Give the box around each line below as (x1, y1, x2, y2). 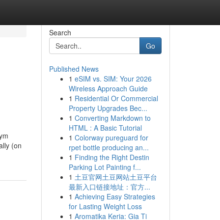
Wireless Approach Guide (68, 83, 148, 93)
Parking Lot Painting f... (68, 162, 141, 172)
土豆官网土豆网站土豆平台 (74, 172, 157, 182)
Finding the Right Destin (74, 152, 149, 162)
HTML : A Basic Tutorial (68, 123, 142, 133)
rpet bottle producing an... (68, 142, 149, 152)
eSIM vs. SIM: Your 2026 (74, 74, 152, 83)
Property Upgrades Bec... (68, 103, 147, 113)
